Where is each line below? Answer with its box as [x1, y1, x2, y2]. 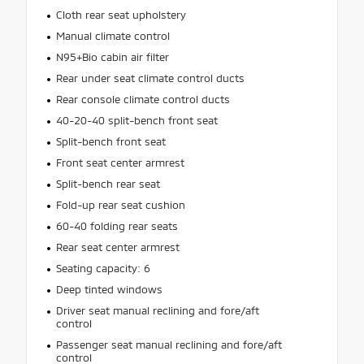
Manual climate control [55, 28, 170, 42]
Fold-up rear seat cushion [55, 197, 185, 211]
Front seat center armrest [55, 155, 184, 169]
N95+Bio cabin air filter [55, 50, 169, 63]
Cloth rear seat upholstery [55, 7, 186, 21]
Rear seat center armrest [55, 240, 180, 253]
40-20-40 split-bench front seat [55, 113, 218, 127]
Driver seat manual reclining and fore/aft [55, 303, 259, 317]
